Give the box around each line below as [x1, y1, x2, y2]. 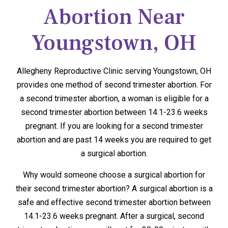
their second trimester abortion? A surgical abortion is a [15, 183, 213, 193]
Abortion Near [43, 3, 185, 32]
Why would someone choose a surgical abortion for [23, 169, 205, 180]
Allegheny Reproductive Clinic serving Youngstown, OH [17, 66, 211, 76]
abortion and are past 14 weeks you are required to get [17, 135, 211, 145]
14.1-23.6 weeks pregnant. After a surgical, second [24, 211, 204, 221]
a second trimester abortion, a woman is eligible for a [19, 94, 209, 104]
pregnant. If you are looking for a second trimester [25, 121, 203, 131]
